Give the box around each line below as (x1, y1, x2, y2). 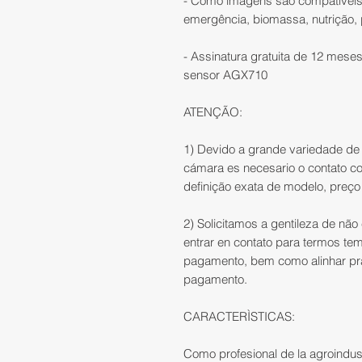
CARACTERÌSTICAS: (183, 309, 295, 325)
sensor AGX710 (183, 67, 267, 83)
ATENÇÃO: (183, 104, 246, 120)
